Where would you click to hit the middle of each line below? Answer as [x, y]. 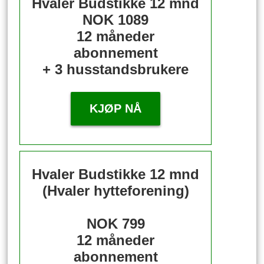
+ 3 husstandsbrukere [116, 70]
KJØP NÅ [116, 109]
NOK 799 [115, 223]
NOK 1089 [116, 20]
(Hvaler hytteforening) [115, 190]
